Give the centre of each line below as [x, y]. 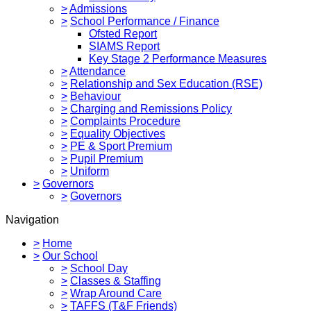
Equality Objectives [118, 133]
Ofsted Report [123, 33]
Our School [70, 255]
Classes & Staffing [116, 280]
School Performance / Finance [145, 21]
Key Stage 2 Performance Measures [178, 58]
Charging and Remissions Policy [151, 108]
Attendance [98, 71]
